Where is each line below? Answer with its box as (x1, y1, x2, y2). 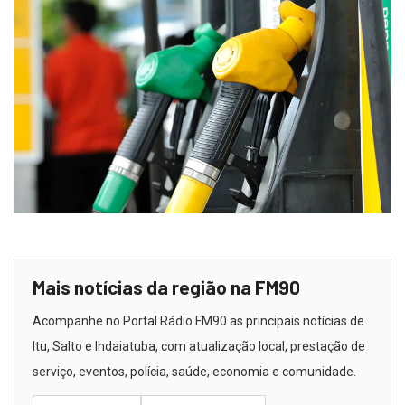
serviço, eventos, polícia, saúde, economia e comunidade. (33, 364, 356, 380)
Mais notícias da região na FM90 (33, 276, 300, 299)
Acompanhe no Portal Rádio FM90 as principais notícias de (33, 314, 364, 329)
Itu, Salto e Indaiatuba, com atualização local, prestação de (33, 339, 365, 354)
